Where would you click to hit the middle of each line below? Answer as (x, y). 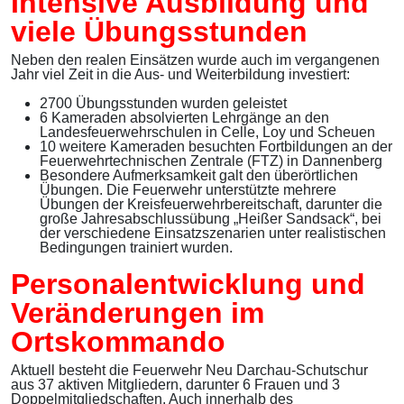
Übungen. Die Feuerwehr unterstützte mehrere (188, 190)
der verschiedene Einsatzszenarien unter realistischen (213, 234)
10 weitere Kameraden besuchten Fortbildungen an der (216, 147)
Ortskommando (118, 342)
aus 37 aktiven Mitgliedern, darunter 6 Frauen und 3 (175, 385)
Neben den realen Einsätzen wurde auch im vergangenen (195, 60)
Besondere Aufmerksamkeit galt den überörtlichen (199, 176)
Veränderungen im (138, 313)
